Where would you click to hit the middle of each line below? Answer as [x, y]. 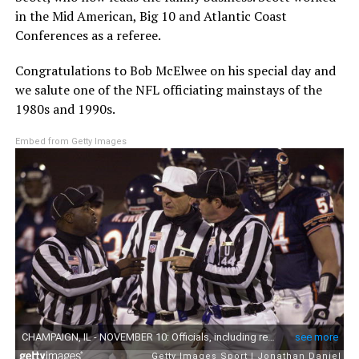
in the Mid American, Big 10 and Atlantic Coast [151, 16]
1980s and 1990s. [65, 109]
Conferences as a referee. [88, 36]
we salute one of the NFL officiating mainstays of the [168, 90]
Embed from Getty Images [71, 142]
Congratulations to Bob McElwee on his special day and [175, 71]
